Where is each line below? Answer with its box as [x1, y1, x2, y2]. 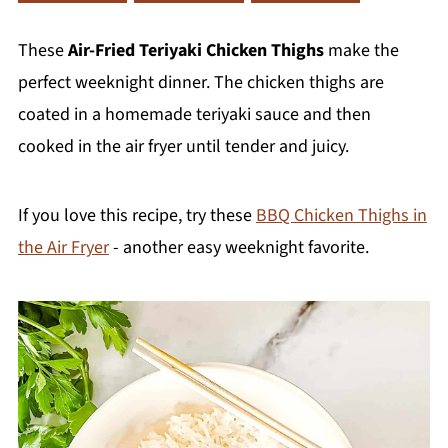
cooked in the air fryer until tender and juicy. [17, 133, 349, 159]
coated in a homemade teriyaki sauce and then [17, 101, 371, 127]
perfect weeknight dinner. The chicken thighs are [17, 69, 384, 95]
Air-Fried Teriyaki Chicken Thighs [67, 37, 324, 63]
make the [323, 37, 399, 63]
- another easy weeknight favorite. [108, 234, 369, 260]
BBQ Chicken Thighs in [255, 202, 427, 228]
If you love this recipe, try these [17, 202, 256, 228]
